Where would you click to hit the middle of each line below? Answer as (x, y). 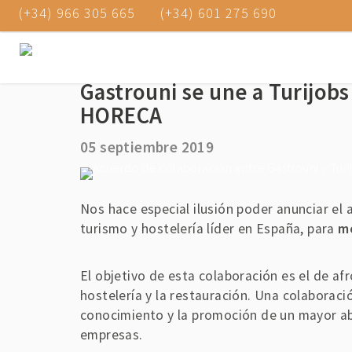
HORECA (121, 115)
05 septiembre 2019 (147, 147)
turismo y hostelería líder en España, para (209, 229)
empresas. (112, 335)
